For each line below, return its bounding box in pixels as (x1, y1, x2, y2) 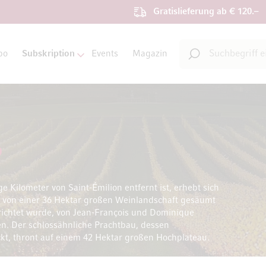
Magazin (132, 49, 167, 58)
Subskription (21, 49, 75, 58)
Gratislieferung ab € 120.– (153, 7, 259, 16)
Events (91, 49, 118, 58)
